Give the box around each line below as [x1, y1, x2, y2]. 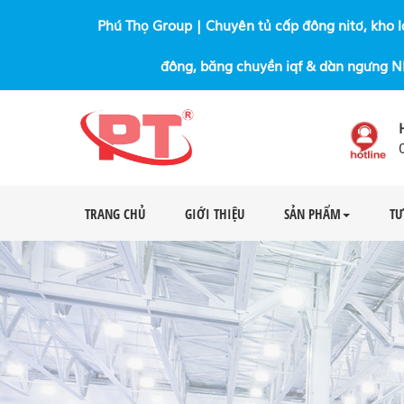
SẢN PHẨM [284, 204, 341, 223]
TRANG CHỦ [85, 204, 145, 223]
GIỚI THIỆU [185, 204, 244, 223]
